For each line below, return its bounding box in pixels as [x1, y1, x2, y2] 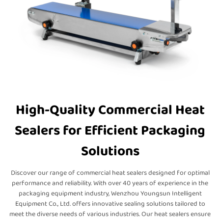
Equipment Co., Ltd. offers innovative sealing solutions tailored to [15, 198, 205, 209]
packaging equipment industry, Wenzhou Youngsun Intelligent [18, 188, 202, 199]
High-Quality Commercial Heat [15, 99, 205, 121]
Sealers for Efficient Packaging [15, 120, 205, 142]
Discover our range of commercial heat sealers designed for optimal [10, 167, 210, 178]
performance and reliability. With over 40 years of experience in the [12, 178, 208, 189]
